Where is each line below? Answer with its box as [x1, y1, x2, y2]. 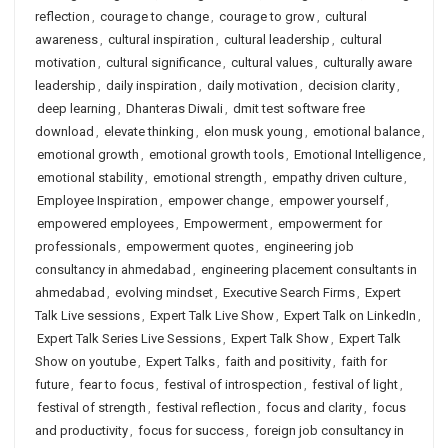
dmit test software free [233, 101, 365, 116]
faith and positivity [225, 354, 331, 369]
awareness [35, 32, 98, 47]
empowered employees [37, 216, 174, 231]
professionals [35, 239, 116, 254]
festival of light [312, 377, 398, 392]
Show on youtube [35, 354, 136, 369]
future [35, 377, 69, 392]
